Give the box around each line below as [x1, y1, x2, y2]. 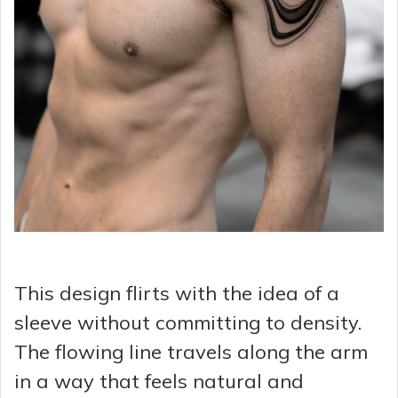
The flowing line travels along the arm [14, 339, 368, 365]
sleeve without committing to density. [14, 310, 362, 336]
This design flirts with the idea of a [14, 281, 339, 306]
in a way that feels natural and [14, 369, 304, 394]
